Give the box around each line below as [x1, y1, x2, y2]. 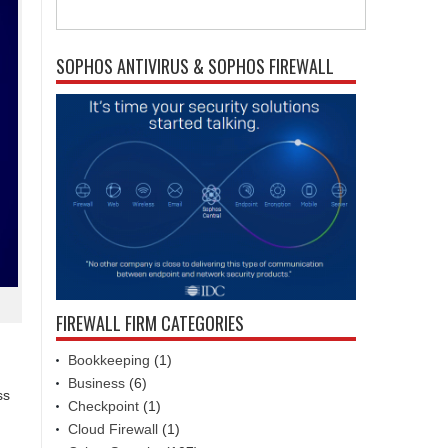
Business [68, 374, 125, 391]
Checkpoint [68, 397, 139, 414]
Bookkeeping [68, 351, 150, 368]
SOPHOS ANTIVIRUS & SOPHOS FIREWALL [56, 53, 334, 80]
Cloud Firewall [68, 420, 158, 437]
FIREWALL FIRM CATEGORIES [56, 309, 244, 336]
